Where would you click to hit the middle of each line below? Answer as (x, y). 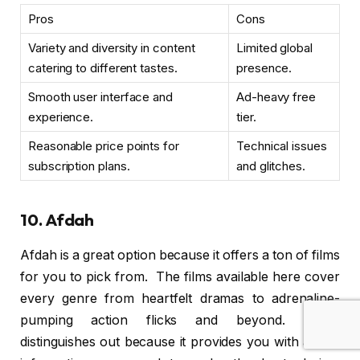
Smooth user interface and (101, 97)
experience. (61, 117)
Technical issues (282, 146)
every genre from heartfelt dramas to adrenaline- (180, 298)
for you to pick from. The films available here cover (180, 276)
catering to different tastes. (103, 68)
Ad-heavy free (276, 97)
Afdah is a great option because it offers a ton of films (180, 255)
